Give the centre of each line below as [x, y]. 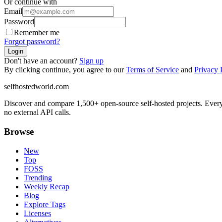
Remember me [37, 33]
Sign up [91, 61]
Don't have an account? [41, 61]
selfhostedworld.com [36, 87]
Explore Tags [45, 204]
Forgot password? [32, 42]
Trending [38, 177]
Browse [19, 132]
